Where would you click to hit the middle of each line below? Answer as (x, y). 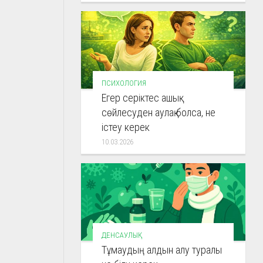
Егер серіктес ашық (140, 97)
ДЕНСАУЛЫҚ (120, 235)
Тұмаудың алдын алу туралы (162, 249)
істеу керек (126, 127)
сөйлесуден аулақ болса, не (159, 112)
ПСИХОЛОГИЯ (124, 83)
